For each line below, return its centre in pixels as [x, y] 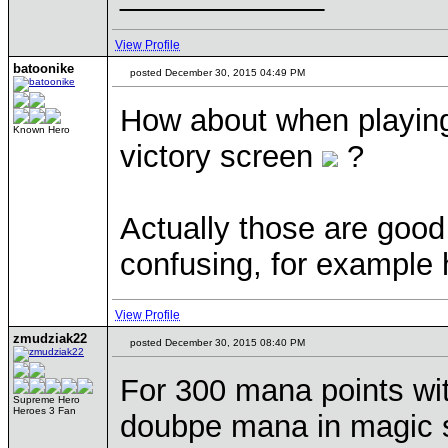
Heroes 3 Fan [44, 410]
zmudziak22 [50, 338]
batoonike [43, 68]
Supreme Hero [46, 399]
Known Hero [41, 129]
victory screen [221, 156]
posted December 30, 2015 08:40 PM [216, 342]
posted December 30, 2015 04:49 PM [216, 72]
